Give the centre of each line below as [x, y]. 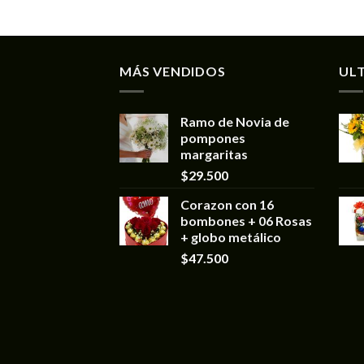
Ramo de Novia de [235, 121]
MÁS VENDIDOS [173, 71]
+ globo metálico [231, 236]
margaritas [214, 154]
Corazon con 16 [227, 204]
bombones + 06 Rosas [246, 220]
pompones [213, 137]
